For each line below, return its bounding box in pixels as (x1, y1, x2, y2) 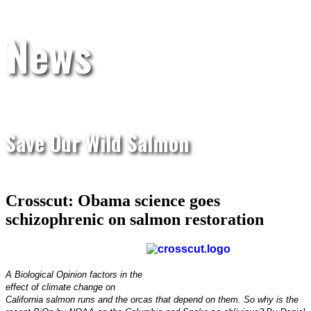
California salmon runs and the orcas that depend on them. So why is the (6, 294, 299, 305)
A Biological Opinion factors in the (6, 269, 142, 280)
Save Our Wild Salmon (6, 127, 189, 158)
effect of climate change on (6, 281, 115, 292)
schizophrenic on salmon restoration (6, 210, 264, 228)
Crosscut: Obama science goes (6, 191, 220, 210)
